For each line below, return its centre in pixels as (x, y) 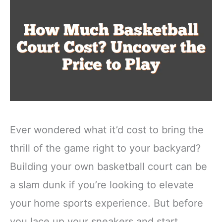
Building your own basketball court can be (109, 166)
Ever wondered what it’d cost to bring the (107, 130)
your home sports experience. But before (107, 203)
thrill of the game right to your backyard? (105, 148)
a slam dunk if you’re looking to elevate (102, 185)
